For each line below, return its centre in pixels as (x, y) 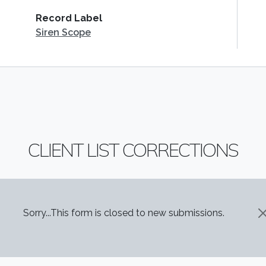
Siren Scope (63, 32)
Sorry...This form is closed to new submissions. (123, 213)
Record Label (69, 18)
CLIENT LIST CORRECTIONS (133, 150)
